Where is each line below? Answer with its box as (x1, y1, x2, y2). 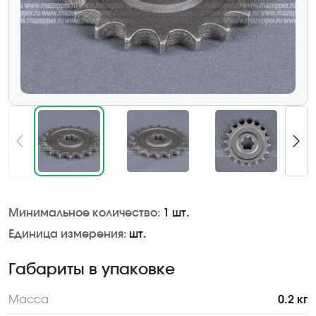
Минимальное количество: (8, 207, 160, 219)
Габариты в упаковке (8, 262, 175, 278)
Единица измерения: (8, 229, 126, 241)
